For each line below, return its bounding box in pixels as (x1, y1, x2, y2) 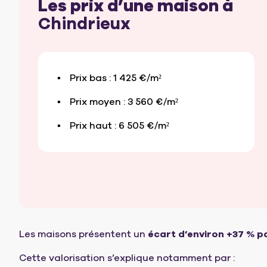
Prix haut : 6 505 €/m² (70, 119, 169, 133)
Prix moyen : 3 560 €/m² (70, 95, 178, 109)
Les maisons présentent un (19, 228, 148, 241)
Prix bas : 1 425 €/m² (70, 72, 162, 85)
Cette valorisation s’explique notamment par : (19, 252, 235, 265)
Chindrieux (38, 13, 131, 36)
